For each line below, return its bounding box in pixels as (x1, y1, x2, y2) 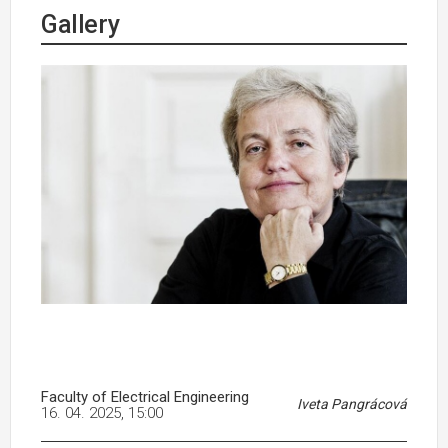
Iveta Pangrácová (297, 396, 407, 413)
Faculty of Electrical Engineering (41, 388, 249, 407)
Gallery (41, 10, 120, 40)
